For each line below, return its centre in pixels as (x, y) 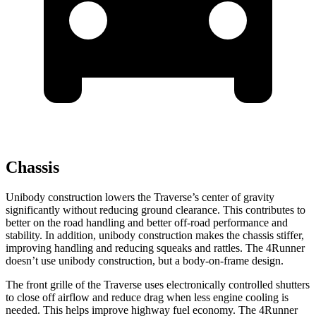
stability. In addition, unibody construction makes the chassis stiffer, (155, 236)
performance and (249, 223)
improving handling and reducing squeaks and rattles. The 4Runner (155, 248)
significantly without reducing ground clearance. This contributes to (156, 210)
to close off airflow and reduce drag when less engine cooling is (147, 298)
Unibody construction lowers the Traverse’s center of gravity (140, 197)
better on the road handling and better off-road (108, 223)
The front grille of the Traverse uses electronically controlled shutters (158, 285)
